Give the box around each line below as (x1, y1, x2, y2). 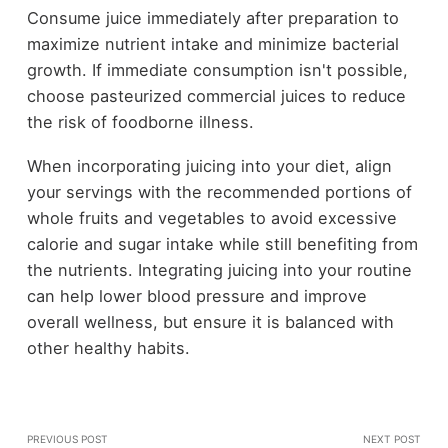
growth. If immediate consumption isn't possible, (26, 59, 408, 80)
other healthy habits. (26, 338, 190, 359)
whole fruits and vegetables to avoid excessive (26, 208, 397, 229)
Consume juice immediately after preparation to (26, 7, 399, 28)
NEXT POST (363, 433, 422, 446)
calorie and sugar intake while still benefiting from (26, 234, 418, 255)
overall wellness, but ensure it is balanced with (26, 312, 394, 333)
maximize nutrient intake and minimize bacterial (26, 33, 399, 54)
